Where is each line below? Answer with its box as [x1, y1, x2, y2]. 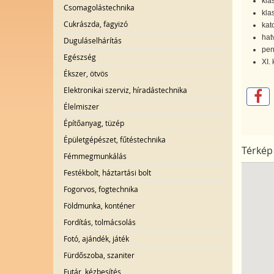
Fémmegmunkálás [64, 151, 127, 161]
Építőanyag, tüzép [64, 118, 124, 128]
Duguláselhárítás [64, 35, 122, 45]
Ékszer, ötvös [64, 68, 108, 78]
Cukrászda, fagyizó [64, 19, 128, 29]
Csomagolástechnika [64, 2, 135, 12]
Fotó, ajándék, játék [64, 234, 129, 243]
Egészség [64, 52, 96, 62]
